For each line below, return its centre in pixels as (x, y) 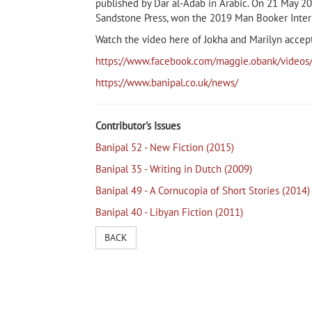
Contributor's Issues (138, 126)
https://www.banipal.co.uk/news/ (167, 83)
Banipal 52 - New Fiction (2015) (165, 148)
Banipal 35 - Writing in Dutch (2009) (174, 169)
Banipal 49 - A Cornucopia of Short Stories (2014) (203, 191)
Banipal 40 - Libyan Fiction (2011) (169, 212)
